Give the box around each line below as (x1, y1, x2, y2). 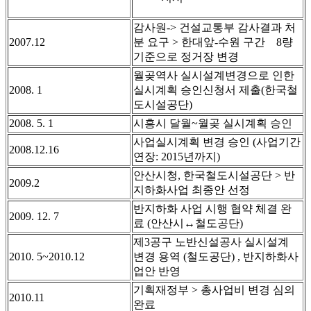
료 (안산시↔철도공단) (133, 217, 243, 230)
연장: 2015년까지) (133, 151, 220, 163)
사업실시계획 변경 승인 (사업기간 (133, 136, 301, 149)
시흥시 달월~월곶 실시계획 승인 (133, 117, 292, 130)
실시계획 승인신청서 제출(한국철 (133, 84, 298, 96)
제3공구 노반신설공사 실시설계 (133, 236, 289, 249)
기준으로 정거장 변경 (133, 51, 239, 63)
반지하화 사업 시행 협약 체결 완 (133, 203, 292, 215)
